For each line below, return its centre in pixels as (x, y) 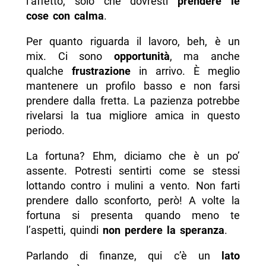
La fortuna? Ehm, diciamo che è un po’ (133, 156)
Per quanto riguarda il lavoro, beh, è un (133, 42)
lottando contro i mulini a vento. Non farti (133, 186)
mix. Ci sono (70, 56)
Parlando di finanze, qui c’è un (124, 256)
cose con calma (65, 16)
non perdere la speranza (163, 230)
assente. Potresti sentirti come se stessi (133, 171)
